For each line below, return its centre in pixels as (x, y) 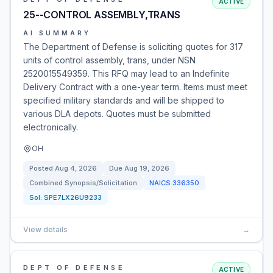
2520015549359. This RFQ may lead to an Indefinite (126, 73)
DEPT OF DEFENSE (74, 268)
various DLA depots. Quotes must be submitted (117, 114)
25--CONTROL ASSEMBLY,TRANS (102, 15)
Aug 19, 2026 (147, 168)
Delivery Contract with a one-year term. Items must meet (135, 87)
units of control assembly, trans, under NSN (109, 60)
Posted (42, 168)
